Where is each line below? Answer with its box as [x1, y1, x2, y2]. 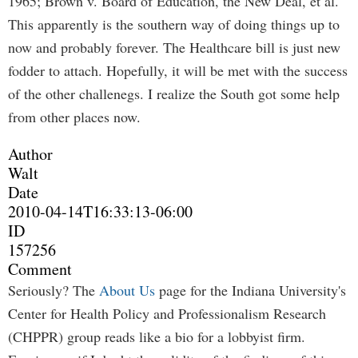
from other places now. [8, 107, 141, 126]
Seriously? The [8, 280, 99, 300]
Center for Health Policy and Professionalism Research [8, 304, 326, 323]
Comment [8, 258, 72, 280]
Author [8, 143, 53, 165]
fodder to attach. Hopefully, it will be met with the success [8, 61, 348, 80]
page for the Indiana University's [155, 280, 346, 300]
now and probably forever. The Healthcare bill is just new [8, 38, 340, 57]
